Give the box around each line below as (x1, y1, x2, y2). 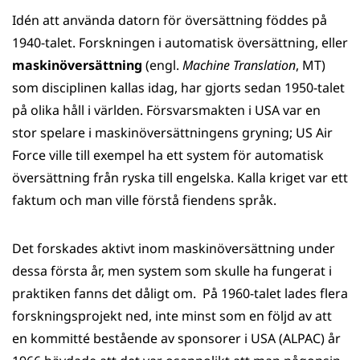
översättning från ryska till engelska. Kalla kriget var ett (12, 169, 348, 186)
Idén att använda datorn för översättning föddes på (12, 11, 327, 29)
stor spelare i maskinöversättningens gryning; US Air (12, 124, 333, 141)
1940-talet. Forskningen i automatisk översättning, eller (12, 34, 348, 51)
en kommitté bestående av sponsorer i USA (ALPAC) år (12, 329, 341, 347)
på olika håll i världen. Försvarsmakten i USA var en (12, 101, 321, 119)
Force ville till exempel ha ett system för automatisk (12, 146, 324, 164)
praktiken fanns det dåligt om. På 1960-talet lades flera (12, 284, 348, 302)
